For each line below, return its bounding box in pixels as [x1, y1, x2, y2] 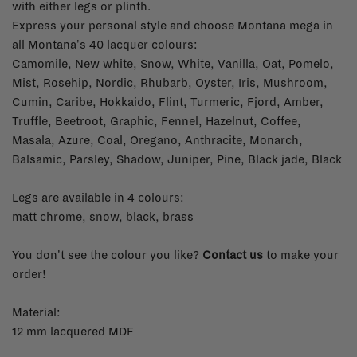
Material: [12, 305, 61, 319]
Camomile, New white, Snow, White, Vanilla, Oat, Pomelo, [12, 57, 334, 70]
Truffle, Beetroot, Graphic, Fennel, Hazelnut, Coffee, [12, 114, 301, 127]
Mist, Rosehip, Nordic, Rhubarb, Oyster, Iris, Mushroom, [12, 76, 328, 89]
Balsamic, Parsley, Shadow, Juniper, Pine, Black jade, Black [12, 152, 342, 166]
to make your [263, 248, 339, 261]
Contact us [202, 248, 263, 261]
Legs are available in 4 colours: [12, 190, 184, 204]
